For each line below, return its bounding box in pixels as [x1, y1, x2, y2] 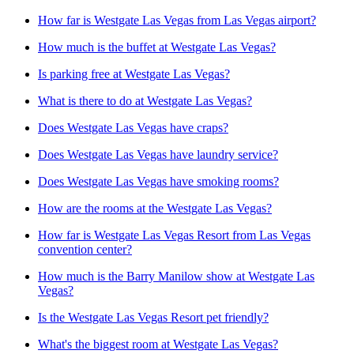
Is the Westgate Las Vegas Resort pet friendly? [38, 311, 269, 325]
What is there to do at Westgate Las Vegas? [38, 94, 252, 108]
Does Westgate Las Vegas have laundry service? [38, 148, 278, 162]
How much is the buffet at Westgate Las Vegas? [38, 40, 276, 55]
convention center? [38, 243, 132, 257]
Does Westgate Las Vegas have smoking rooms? [38, 175, 279, 189]
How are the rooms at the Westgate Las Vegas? [38, 201, 272, 216]
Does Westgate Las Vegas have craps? [38, 121, 228, 135]
